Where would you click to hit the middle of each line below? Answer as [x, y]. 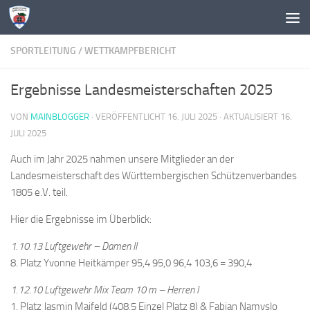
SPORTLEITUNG [43, 51]
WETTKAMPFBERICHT [130, 51]
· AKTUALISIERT [249, 117]
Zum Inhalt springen [67, 20]
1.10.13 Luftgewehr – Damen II [74, 246]
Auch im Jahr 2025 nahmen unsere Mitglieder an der [122, 159]
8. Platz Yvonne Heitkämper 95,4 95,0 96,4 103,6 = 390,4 [131, 263]
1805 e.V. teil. [39, 192]
